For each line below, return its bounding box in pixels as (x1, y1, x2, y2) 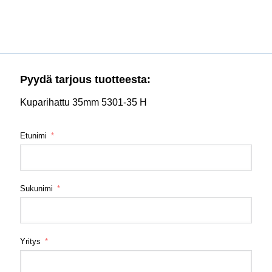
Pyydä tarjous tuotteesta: (20, 73, 151, 86)
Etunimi (20, 131, 47, 140)
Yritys (20, 236, 41, 246)
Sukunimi (20, 183, 53, 193)
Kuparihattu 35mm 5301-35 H (20, 97, 147, 107)
